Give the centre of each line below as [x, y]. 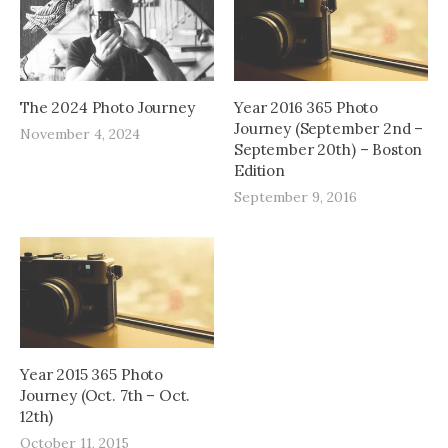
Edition [259, 171]
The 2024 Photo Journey [107, 108]
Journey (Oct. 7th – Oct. [105, 396]
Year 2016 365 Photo [306, 108]
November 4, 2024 [80, 134]
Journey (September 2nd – [329, 129]
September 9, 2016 [295, 197]
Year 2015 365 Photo [92, 375]
